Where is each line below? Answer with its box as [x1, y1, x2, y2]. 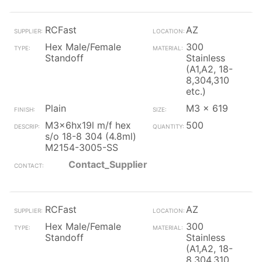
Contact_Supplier [68, 158, 147, 170]
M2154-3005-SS [45, 142, 118, 153]
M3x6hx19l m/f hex [45, 119, 131, 131]
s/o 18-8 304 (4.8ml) [45, 130, 136, 142]
